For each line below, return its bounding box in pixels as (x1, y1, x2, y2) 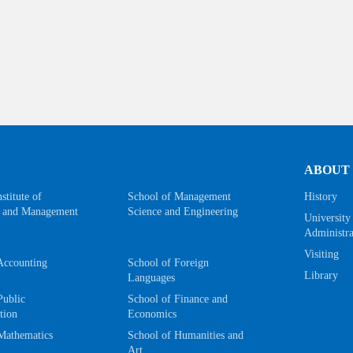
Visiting (304, 247, 340, 260)
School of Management (127, 190, 231, 203)
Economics (127, 307, 176, 320)
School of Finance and (127, 292, 228, 305)
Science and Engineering (127, 205, 238, 217)
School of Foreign (127, 256, 209, 269)
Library (304, 269, 339, 281)
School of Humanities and (127, 329, 243, 341)
